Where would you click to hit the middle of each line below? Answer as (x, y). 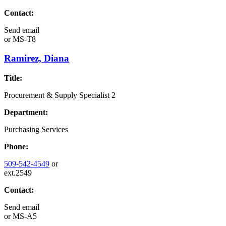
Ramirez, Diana (37, 59)
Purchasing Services (36, 130)
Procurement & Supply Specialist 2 (60, 95)
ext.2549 (18, 173)
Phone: (16, 147)
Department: (26, 112)
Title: (13, 78)
